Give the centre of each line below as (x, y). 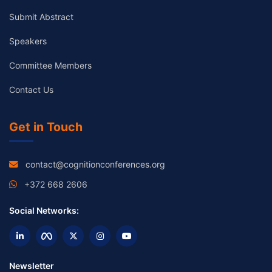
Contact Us (31, 90)
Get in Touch (46, 127)
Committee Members (50, 66)
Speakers (28, 41)
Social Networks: (44, 211)
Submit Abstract (41, 17)
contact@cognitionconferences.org (95, 165)
